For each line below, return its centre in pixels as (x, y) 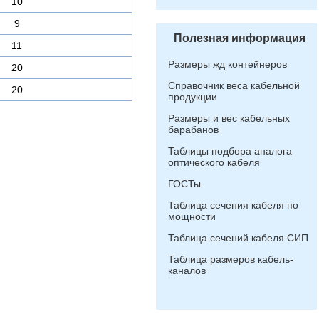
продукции (193, 97)
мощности (192, 216)
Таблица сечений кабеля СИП (238, 238)
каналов (187, 271)
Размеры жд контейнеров (228, 64)
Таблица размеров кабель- (231, 259)
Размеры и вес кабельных (229, 118)
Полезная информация (240, 38)
